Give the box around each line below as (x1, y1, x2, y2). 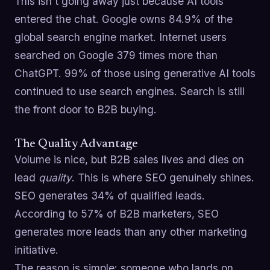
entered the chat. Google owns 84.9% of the (14, 13, 233, 26)
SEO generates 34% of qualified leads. (14, 189, 205, 202)
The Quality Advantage (14, 138, 138, 151)
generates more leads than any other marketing (14, 225, 247, 239)
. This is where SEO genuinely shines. (72, 171, 254, 184)
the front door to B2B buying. (14, 103, 157, 116)
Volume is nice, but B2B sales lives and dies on (14, 153, 244, 166)
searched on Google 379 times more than (14, 49, 218, 62)
